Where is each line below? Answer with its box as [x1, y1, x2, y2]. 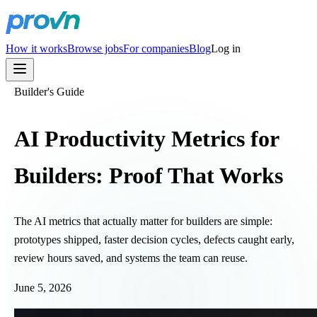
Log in [211, 42, 241, 54]
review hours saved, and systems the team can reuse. [14, 252, 248, 265]
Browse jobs [67, 42, 123, 54]
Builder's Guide [14, 86, 84, 98]
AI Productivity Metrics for [14, 125, 279, 151]
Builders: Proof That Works [14, 162, 283, 188]
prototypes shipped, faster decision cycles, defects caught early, [14, 234, 294, 246]
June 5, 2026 [14, 282, 71, 294]
